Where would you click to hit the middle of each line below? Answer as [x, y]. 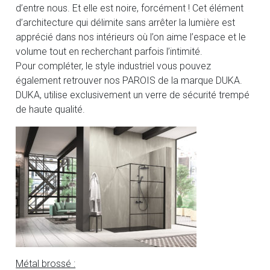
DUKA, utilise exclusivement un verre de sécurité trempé [133, 95]
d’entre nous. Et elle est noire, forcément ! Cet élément [130, 8]
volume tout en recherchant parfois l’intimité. [109, 52]
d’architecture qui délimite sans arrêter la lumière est [126, 23]
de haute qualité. [51, 110]
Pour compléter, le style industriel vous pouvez [114, 66]
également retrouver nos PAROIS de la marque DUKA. [129, 81]
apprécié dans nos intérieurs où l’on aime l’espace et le [131, 37]
